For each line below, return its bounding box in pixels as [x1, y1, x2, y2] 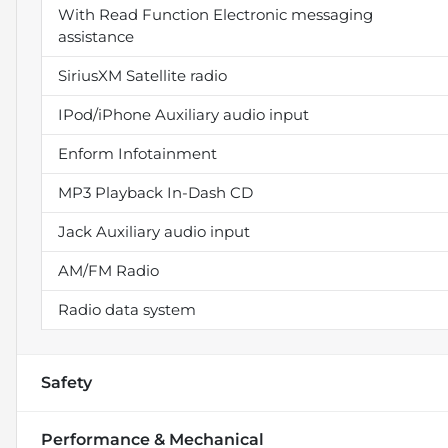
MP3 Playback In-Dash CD [58, 182, 253, 202]
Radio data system [58, 299, 196, 319]
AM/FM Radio [58, 260, 159, 280]
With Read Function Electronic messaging [58, 4, 373, 24]
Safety [41, 372, 92, 392]
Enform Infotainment [58, 143, 217, 163]
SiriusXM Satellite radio [58, 65, 227, 85]
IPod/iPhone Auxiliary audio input [58, 104, 309, 124]
